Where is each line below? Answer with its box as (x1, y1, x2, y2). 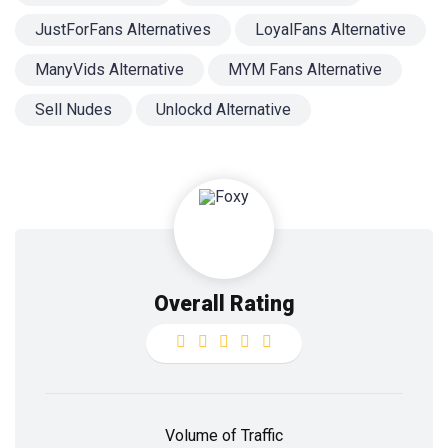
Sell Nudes (35, 100, 112, 120)
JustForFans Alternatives (35, 20, 211, 40)
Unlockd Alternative (156, 100, 291, 120)
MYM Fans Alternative (228, 60, 382, 80)
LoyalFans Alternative (255, 20, 406, 40)
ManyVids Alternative (35, 60, 184, 80)
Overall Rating (153, 291, 295, 317)
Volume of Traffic (165, 426, 283, 446)
